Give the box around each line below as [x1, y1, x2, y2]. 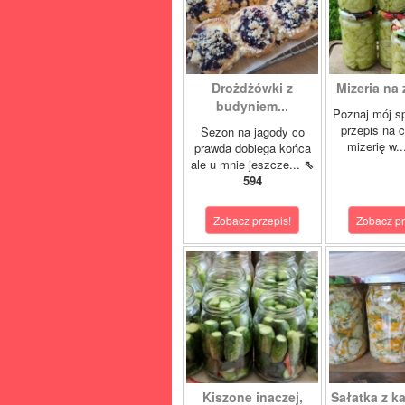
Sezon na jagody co [200, 123, 305, 140]
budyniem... [216, 97, 288, 115]
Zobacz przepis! [213, 212, 291, 228]
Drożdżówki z [212, 79, 293, 97]
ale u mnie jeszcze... [191, 155, 304, 173]
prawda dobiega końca [193, 139, 311, 156]
